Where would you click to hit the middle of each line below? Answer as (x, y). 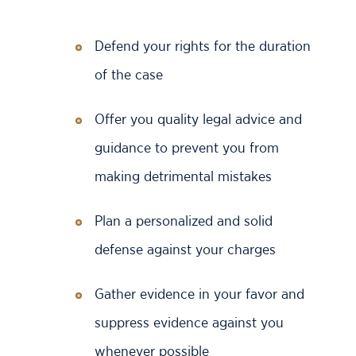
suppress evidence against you (189, 322)
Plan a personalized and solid (184, 221)
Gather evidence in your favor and (199, 294)
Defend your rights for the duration (203, 46)
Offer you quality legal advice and (198, 119)
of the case (129, 74)
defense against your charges (185, 249)
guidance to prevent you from (187, 147)
